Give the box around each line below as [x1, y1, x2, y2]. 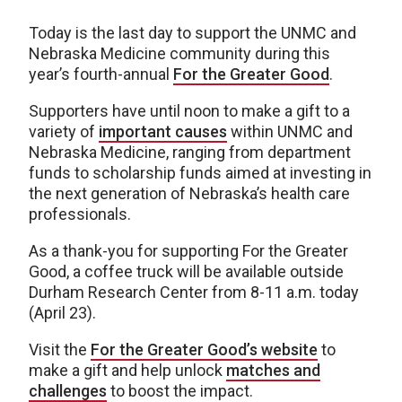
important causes [99, 121, 227, 141]
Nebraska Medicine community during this [29, 43, 330, 63]
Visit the [29, 339, 91, 359]
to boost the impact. [107, 380, 253, 400]
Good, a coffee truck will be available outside [29, 261, 344, 281]
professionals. [29, 204, 131, 223]
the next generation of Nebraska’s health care [29, 183, 350, 203]
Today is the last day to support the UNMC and [29, 22, 356, 42]
